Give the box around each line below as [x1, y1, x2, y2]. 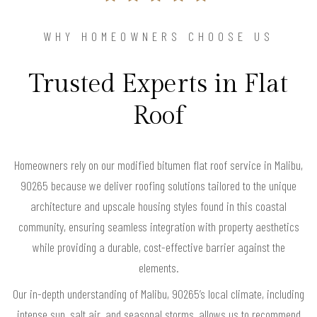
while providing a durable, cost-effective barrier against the [32, 238, 285, 255]
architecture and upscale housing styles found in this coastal [30, 197, 287, 214]
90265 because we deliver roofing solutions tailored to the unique [21, 177, 296, 193]
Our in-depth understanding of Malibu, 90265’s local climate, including [13, 285, 304, 301]
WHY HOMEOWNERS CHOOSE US [43, 28, 274, 44]
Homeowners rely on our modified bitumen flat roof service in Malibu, [14, 156, 303, 173]
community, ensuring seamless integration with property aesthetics [18, 218, 299, 234]
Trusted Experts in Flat [29, 69, 288, 99]
